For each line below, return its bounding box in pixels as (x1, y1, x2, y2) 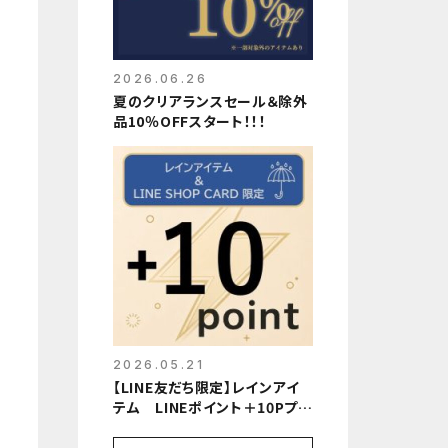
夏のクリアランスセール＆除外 (113, 91, 308, 111)
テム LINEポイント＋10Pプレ (113, 397, 312, 417)
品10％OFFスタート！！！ (113, 111, 267, 131)
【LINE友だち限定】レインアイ (113, 377, 301, 397)
